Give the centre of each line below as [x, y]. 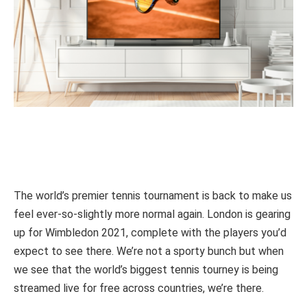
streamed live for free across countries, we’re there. [140, 288]
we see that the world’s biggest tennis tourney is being [146, 270]
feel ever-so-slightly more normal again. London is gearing [152, 214]
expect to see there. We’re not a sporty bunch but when [149, 251]
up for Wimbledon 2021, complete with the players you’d [150, 233]
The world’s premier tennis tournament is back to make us [153, 196]
